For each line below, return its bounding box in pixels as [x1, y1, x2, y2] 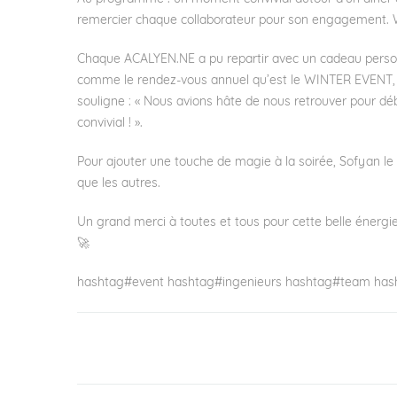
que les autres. [77, 176, 160, 191]
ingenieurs [222, 276, 282, 290]
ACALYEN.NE [124, 52, 195, 66]
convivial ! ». [77, 116, 143, 130]
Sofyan [339, 155, 380, 169]
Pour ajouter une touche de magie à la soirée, [77, 155, 339, 169]
